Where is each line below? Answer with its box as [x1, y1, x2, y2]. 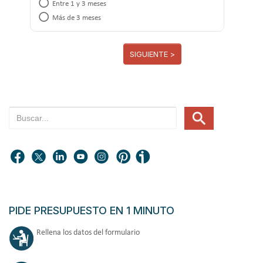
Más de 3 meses [52, 14, 101, 22]
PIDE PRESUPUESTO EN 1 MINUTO [9, 204, 174, 217]
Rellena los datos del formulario [36, 228, 140, 238]
